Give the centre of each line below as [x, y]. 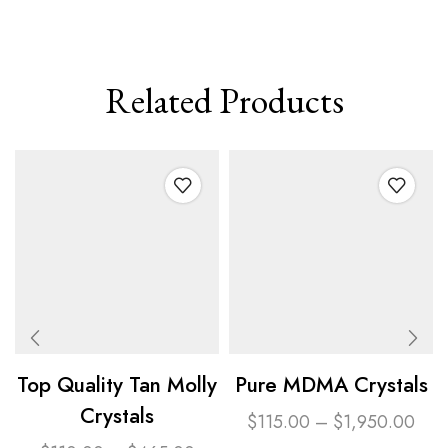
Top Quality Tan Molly [117, 384]
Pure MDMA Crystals [331, 384]
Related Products [224, 100]
